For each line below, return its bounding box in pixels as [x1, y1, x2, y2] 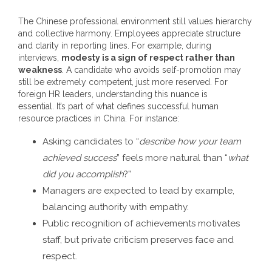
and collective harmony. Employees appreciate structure [18, 29, 240, 38]
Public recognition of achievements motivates [42, 218, 240, 229]
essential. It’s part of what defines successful [18, 101, 192, 111]
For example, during [132, 41, 211, 50]
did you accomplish [42, 169, 124, 180]
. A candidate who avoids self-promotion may [62, 65, 241, 75]
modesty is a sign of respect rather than [61, 53, 235, 63]
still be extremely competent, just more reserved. [18, 77, 212, 87]
